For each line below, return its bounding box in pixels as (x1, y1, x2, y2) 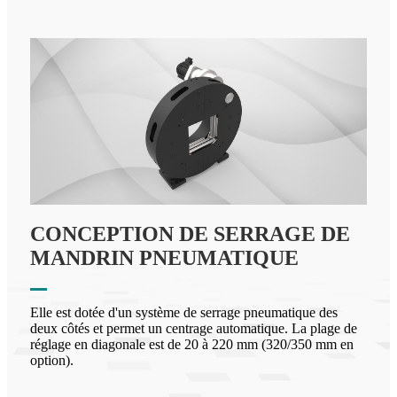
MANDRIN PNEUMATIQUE (30, 245, 299, 269)
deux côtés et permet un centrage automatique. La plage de (30, 320, 357, 336)
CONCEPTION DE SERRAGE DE (30, 222, 350, 245)
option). (30, 352, 74, 368)
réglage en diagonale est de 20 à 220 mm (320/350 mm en (30, 336, 354, 352)
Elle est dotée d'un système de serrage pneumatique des (30, 304, 338, 320)
